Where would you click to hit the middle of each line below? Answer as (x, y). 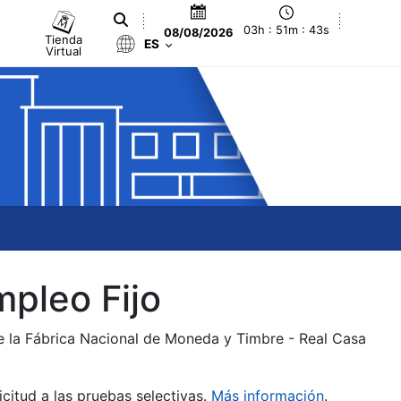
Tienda (64, 39)
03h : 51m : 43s (287, 30)
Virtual (64, 51)
